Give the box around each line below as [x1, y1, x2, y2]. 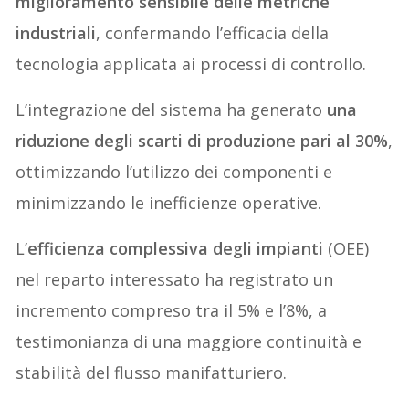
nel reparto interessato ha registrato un [16, 268, 334, 291]
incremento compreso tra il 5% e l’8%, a [16, 299, 328, 322]
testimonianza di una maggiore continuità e [16, 330, 362, 353]
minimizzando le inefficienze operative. [16, 192, 322, 215]
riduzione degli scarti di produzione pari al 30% [16, 130, 389, 152]
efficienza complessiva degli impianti [27, 237, 324, 260]
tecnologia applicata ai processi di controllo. [16, 53, 367, 76]
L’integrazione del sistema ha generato [16, 99, 328, 121]
